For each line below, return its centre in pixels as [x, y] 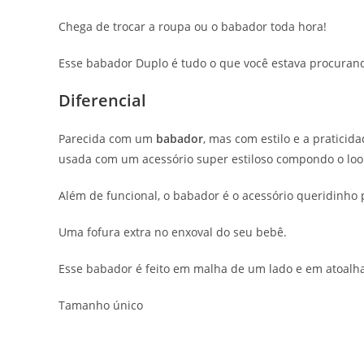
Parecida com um [107, 138]
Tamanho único [101, 305]
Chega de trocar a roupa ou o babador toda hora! [193, 26]
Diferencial [102, 100]
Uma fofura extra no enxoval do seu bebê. [173, 232]
